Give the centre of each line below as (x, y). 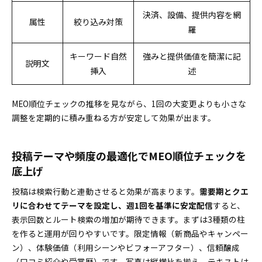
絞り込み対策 (98, 22)
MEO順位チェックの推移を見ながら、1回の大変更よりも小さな (129, 104)
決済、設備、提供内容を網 (192, 15)
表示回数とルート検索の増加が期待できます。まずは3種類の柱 (128, 219)
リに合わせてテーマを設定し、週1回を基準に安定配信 (112, 205)
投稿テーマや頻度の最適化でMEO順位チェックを (129, 156)
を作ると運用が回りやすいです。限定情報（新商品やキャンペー (130, 233)
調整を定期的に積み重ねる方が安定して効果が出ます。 (114, 118)
